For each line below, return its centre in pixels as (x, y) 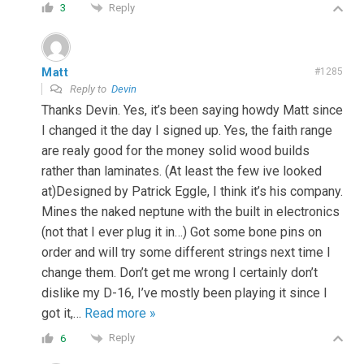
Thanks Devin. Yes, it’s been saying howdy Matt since (192, 110)
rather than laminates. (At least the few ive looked (182, 171)
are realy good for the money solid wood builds (175, 151)
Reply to (89, 89)
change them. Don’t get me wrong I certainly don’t (180, 273)
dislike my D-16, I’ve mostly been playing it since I (184, 293)
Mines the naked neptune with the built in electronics (191, 212)
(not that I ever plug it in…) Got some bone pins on (182, 232)
